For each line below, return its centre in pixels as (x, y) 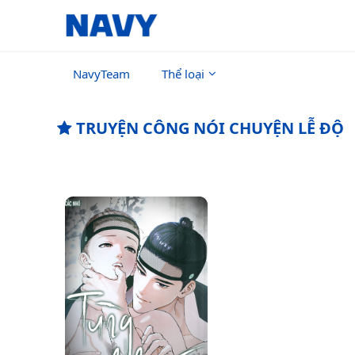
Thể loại (183, 74)
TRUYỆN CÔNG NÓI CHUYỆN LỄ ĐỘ (208, 128)
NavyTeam (101, 74)
